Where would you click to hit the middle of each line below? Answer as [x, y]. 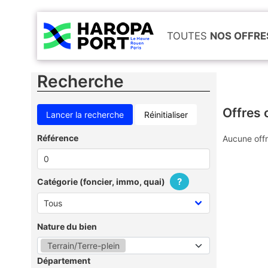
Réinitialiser [166, 115]
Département [64, 260]
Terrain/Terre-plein [83, 245]
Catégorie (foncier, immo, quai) [102, 182]
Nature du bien [67, 226]
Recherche [80, 81]
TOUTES [187, 36]
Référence [58, 138]
